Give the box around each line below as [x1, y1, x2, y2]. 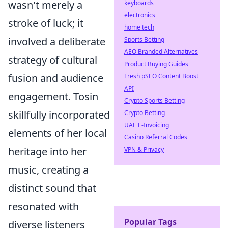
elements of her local [8, 126, 107, 140]
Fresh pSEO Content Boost [124, 72, 198, 80]
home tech [124, 23, 154, 32]
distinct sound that [8, 181, 96, 195]
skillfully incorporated [8, 108, 110, 122]
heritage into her [8, 145, 87, 158]
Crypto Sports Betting [124, 96, 185, 105]
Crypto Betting [124, 108, 165, 117]
